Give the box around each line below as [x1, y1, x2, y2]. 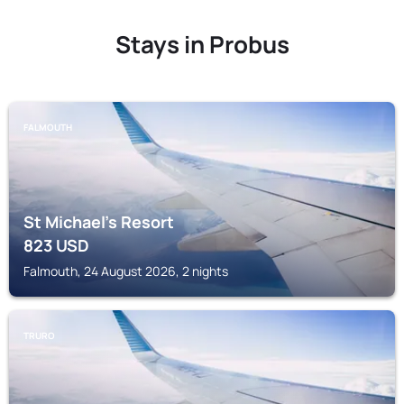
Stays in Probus [115, 28, 289, 60]
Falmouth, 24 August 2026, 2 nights [23, 262, 228, 280]
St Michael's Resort [23, 211, 174, 233]
